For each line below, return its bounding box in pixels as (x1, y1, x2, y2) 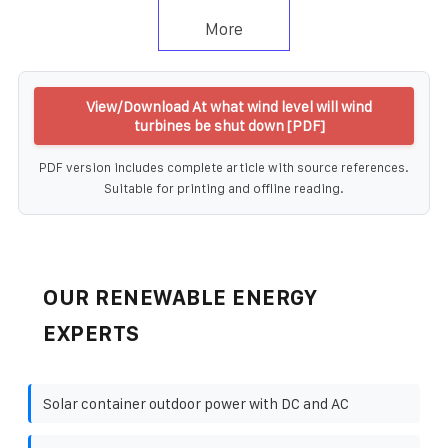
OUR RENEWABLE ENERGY (43, 285, 317, 309)
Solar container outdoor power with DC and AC (43, 394, 349, 412)
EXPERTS (43, 321, 140, 345)
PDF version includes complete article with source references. (39, 159, 409, 175)
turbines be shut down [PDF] (133, 116, 325, 134)
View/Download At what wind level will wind (86, 97, 372, 115)
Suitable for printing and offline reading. (104, 180, 344, 196)
